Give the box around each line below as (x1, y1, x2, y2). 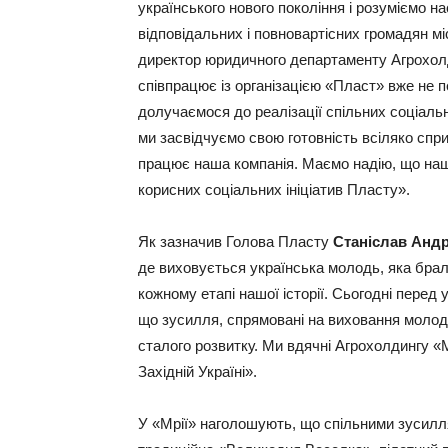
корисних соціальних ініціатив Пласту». (138, 181, 410, 199)
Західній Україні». (138, 363, 257, 381)
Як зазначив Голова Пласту (138, 233, 333, 251)
